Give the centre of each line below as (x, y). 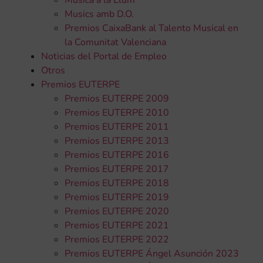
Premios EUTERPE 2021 (117, 225)
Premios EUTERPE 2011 (117, 127)
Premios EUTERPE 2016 (117, 155)
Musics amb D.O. (99, 14)
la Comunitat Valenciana (115, 42)
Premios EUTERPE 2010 (117, 112)
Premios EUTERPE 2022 (117, 239)
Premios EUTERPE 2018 (117, 183)
